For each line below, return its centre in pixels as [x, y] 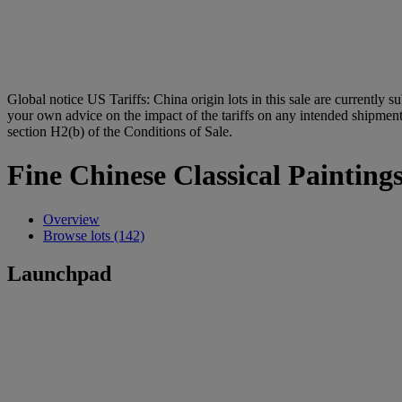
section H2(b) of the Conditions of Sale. [120, 131]
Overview [71, 219]
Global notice [45, 99]
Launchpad [59, 273]
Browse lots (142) [94, 235]
